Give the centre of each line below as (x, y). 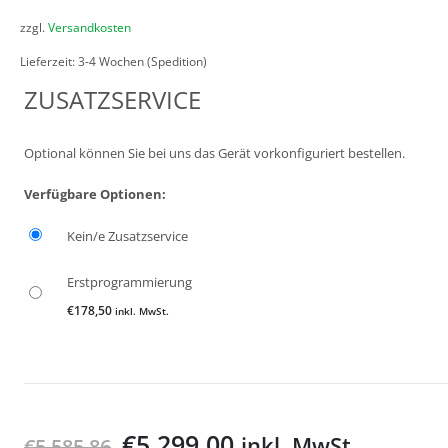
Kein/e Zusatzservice (127, 236)
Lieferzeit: (49, 60)
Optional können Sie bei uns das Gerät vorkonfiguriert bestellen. (214, 153)
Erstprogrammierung (129, 282)
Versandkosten (89, 27)
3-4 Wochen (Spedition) (142, 60)
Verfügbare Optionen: (95, 194)
